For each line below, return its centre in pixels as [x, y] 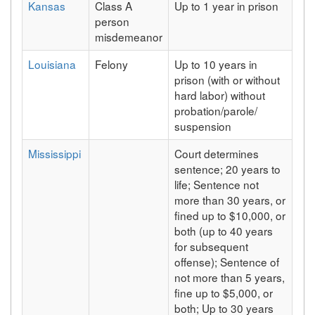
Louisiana [52, 64]
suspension [203, 126]
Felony [112, 64]
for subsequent [212, 246]
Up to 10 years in [216, 64]
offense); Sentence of [227, 261]
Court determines [217, 153]
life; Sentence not [217, 184]
